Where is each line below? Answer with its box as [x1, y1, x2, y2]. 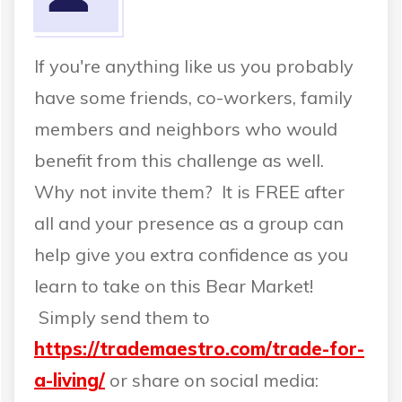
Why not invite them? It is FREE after [34, 180, 345, 204]
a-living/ [34, 369, 105, 392]
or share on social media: [105, 369, 323, 392]
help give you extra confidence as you [34, 243, 348, 267]
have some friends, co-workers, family [34, 86, 353, 109]
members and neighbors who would [34, 118, 337, 141]
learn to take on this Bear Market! [34, 275, 313, 298]
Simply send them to [34, 306, 210, 329]
